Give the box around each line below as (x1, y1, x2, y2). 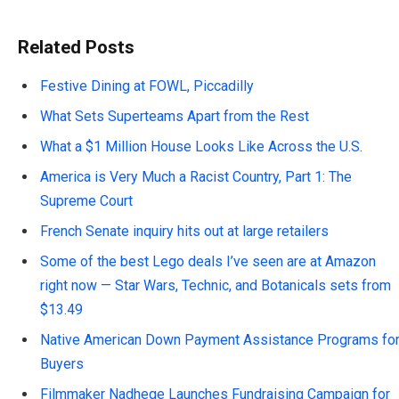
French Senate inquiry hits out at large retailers (40, 223, 329, 240)
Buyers (40, 355, 84, 373)
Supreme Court (40, 192, 133, 210)
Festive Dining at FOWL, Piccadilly (40, 77, 254, 95)
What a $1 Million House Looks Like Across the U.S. (40, 138, 362, 156)
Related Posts (18, 37, 134, 59)
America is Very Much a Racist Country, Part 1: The (40, 168, 352, 186)
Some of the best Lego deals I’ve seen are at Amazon (40, 253, 376, 271)
